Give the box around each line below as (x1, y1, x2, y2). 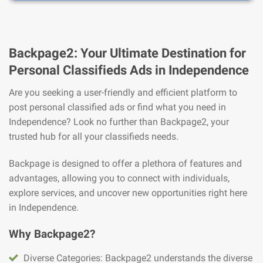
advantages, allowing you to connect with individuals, (9, 172, 230, 184)
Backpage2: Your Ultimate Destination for (9, 45, 246, 60)
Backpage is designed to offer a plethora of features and (9, 157, 242, 169)
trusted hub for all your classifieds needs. (9, 130, 178, 142)
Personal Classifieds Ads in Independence (9, 62, 249, 77)
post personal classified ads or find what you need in (9, 101, 226, 113)
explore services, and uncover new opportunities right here (9, 187, 247, 198)
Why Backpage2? (9, 227, 95, 241)
